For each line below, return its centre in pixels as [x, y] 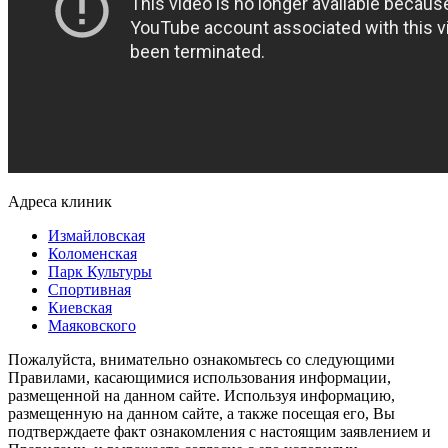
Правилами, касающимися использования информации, [199, 377]
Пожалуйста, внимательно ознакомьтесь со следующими [201, 359]
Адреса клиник [60, 201]
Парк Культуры [100, 271]
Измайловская [96, 235]
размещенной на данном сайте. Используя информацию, [201, 395]
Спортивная [89, 289]
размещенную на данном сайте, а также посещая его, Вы [201, 413]
